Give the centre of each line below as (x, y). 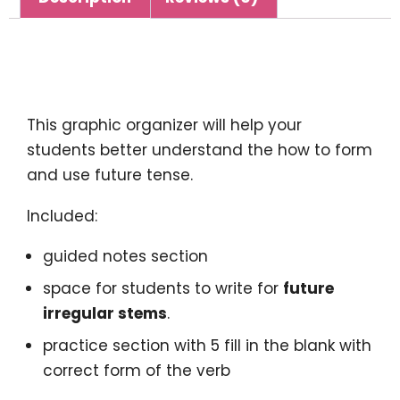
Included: (62, 216)
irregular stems (104, 314)
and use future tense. (110, 175)
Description (106, 75)
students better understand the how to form (200, 150)
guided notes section (125, 257)
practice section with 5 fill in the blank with (207, 345)
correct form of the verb (136, 370)
